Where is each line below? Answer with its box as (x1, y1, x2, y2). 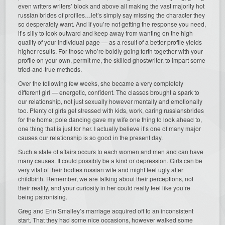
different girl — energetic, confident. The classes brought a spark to (18, 88, 200, 97)
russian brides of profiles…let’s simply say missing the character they (18, 11, 205, 20)
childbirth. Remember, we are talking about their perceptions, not (18, 174, 194, 183)
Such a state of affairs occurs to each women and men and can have (18, 147, 204, 156)
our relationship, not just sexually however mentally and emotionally (18, 97, 203, 106)
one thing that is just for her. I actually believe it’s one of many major (18, 124, 201, 133)
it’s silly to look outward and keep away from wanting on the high (18, 29, 193, 38)
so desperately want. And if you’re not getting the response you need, (18, 20, 206, 29)
